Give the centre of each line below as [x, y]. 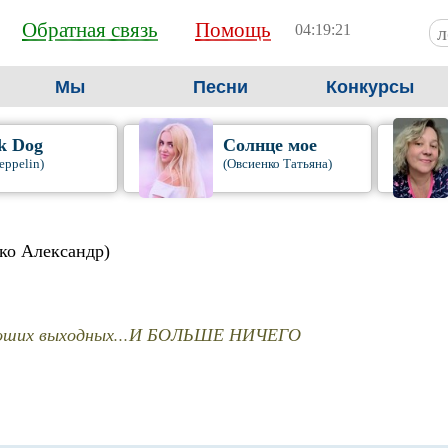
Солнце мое [269, 145]
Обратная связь [90, 30]
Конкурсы [370, 87]
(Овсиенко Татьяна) [277, 163]
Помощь [233, 30]
